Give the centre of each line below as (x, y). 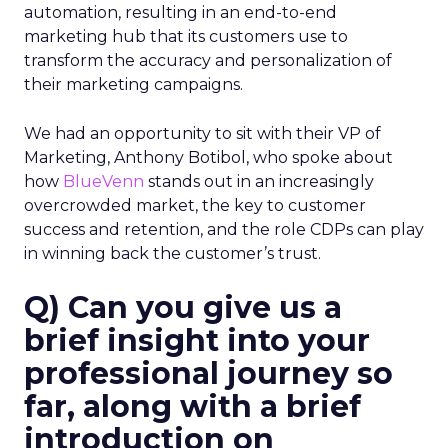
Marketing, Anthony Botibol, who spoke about (208, 157)
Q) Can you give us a (183, 307)
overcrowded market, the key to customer (195, 205)
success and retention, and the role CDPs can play (224, 229)
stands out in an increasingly (259, 181)
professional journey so (208, 373)
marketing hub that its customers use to (186, 36)
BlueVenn (103, 181)
